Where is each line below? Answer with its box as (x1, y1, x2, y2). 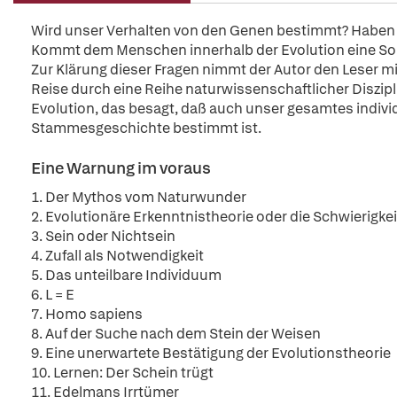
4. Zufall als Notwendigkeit (31, 246, 204, 265)
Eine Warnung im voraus (31, 158, 211, 178)
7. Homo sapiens (31, 305, 143, 323)
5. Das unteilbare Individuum (31, 266, 222, 284)
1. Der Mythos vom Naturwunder (31, 188, 246, 206)
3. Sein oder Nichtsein (31, 227, 175, 245)
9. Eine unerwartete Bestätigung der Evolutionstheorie (31, 344, 391, 362)
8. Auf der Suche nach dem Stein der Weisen (31, 324, 321, 343)
